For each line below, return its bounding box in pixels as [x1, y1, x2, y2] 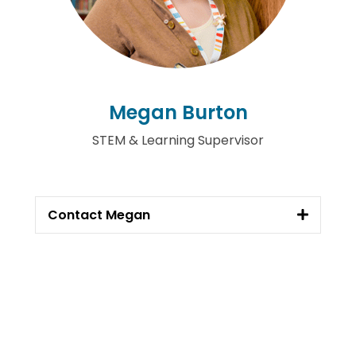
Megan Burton [108, 99, 248, 126]
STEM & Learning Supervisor [92, 131, 264, 149]
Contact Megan [48, 205, 150, 224]
